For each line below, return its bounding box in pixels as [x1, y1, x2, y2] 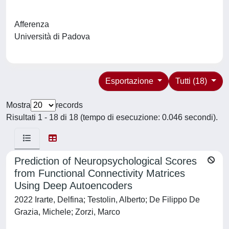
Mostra [6, 101, 31, 109]
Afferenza [14, 20, 49, 29]
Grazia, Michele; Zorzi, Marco [14, 208, 120, 216]
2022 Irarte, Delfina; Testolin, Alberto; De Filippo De [14, 195, 200, 204]
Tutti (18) [175, 77, 210, 85]
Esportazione [105, 77, 155, 85]
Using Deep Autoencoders [14, 180, 132, 191]
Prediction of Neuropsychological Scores [14, 155, 197, 167]
